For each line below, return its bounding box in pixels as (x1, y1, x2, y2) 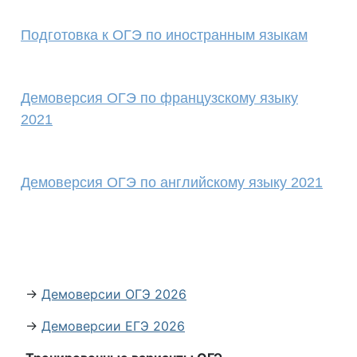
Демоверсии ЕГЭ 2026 (41, 318, 185, 334)
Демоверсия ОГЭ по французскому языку (21, 90, 298, 106)
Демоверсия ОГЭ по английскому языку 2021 (21, 175, 323, 190)
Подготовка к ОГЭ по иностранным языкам (21, 27, 308, 43)
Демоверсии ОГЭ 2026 (41, 286, 186, 302)
